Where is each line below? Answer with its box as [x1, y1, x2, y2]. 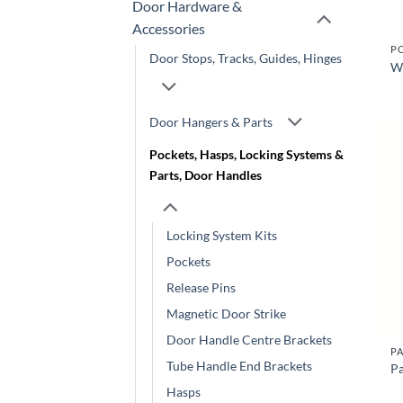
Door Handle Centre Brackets [166, 332, 332, 348]
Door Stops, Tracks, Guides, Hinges [149, 50, 342, 67]
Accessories [132, 20, 205, 38]
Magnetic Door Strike [166, 306, 286, 322]
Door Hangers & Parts [149, 114, 273, 130]
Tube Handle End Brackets [166, 358, 312, 374]
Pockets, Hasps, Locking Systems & [149, 146, 344, 162]
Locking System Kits [166, 228, 277, 244]
